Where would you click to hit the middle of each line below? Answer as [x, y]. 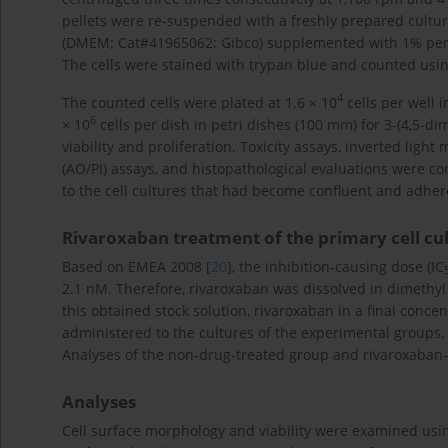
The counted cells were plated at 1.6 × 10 [199, 102]
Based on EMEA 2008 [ [136, 266]
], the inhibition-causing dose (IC [335, 266]
